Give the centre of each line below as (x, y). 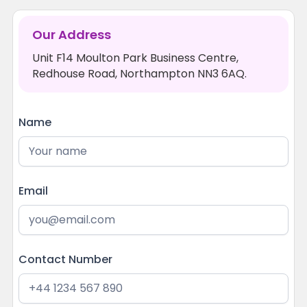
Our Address (71, 35)
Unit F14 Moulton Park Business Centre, (135, 58)
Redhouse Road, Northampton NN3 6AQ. (139, 74)
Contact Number (65, 260)
